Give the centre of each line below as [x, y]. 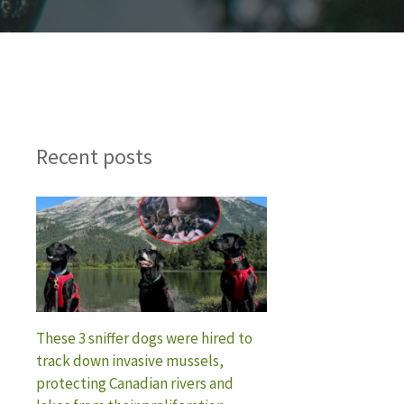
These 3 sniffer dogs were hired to [144, 338]
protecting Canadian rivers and [135, 383]
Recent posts [94, 157]
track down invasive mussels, [130, 360]
